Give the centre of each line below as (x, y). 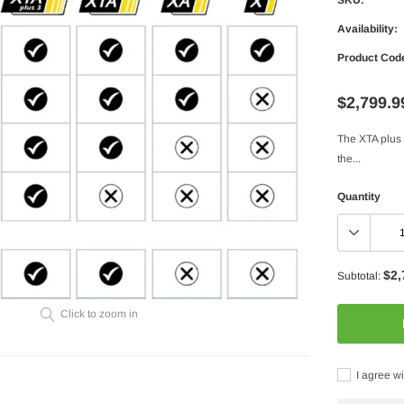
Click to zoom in (100, 314)
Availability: (367, 28)
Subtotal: (359, 275)
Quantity (359, 196)
